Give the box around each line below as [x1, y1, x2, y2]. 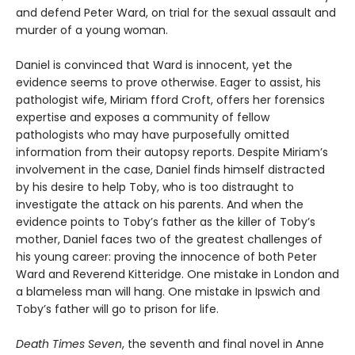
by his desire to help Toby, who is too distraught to [16, 179, 294, 196]
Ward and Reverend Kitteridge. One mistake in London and [16, 266, 339, 283]
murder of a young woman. [16, 22, 168, 39]
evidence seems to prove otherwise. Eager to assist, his [16, 74, 321, 91]
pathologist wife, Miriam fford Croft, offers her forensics [16, 92, 325, 109]
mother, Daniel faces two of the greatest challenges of [16, 231, 323, 248]
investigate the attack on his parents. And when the [16, 197, 303, 213]
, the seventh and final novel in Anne [122, 336, 324, 353]
